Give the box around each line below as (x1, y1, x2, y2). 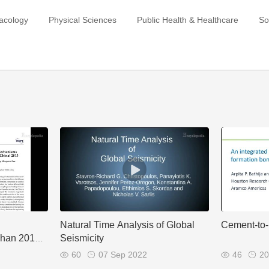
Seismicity (59, 232, 104, 243)
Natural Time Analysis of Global (59, 219, 195, 230)
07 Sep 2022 (98, 249, 147, 259)
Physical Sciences (49, 15, 116, 25)
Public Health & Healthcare (137, 15, 238, 25)
